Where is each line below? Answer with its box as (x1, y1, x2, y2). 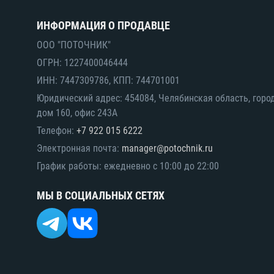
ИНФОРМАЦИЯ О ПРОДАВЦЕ (37, 18, 170, 32)
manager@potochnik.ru (122, 142, 213, 154)
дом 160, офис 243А (37, 106, 117, 119)
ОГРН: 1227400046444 (37, 56, 128, 68)
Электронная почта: (37, 142, 122, 154)
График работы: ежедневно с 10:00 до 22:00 (37, 160, 219, 172)
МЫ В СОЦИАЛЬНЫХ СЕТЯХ (37, 188, 165, 202)
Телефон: (37, 124, 76, 136)
